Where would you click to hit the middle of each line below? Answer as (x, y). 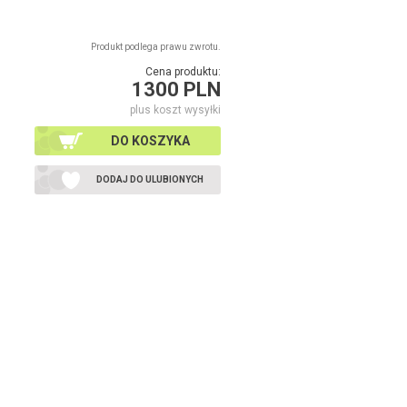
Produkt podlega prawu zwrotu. (156, 47)
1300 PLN (176, 89)
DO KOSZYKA (150, 141)
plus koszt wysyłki (175, 110)
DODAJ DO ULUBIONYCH (150, 179)
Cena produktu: (183, 72)
